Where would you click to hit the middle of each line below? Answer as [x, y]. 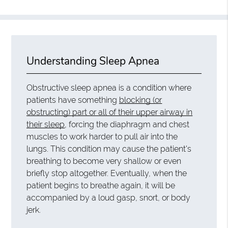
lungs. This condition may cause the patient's [109, 149]
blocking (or [141, 100]
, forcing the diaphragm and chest [127, 124]
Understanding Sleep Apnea [93, 61]
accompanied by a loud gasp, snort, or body [109, 197]
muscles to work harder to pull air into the [102, 136]
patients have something [73, 100]
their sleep [46, 124]
